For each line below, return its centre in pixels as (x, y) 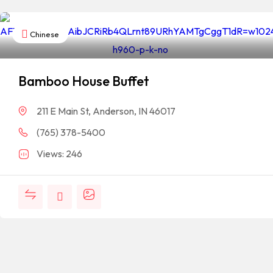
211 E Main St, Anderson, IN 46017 (106, 111)
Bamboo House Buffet (84, 81)
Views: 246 (59, 153)
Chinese (44, 34)
